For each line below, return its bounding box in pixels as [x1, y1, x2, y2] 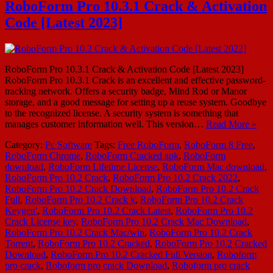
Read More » [206, 118, 257, 129]
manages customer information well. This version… [5, 118, 206, 129]
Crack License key [5, 216, 76, 227]
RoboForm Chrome [5, 150, 80, 161]
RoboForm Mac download [162, 161, 264, 172]
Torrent [5, 238, 33, 249]
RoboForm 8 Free [184, 139, 253, 150]
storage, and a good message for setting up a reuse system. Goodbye [5, 96, 266, 107]
